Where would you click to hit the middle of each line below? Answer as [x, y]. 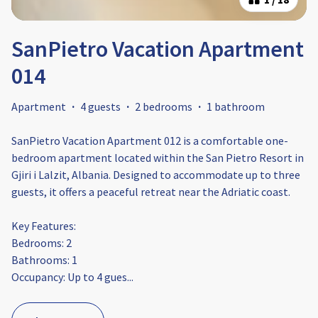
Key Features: [44, 226]
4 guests [100, 107]
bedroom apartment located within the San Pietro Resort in [158, 158]
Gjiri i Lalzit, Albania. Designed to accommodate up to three [156, 175]
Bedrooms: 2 [42, 243]
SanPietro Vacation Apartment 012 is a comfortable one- [150, 141]
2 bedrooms [164, 107]
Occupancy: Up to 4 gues [69, 277]
